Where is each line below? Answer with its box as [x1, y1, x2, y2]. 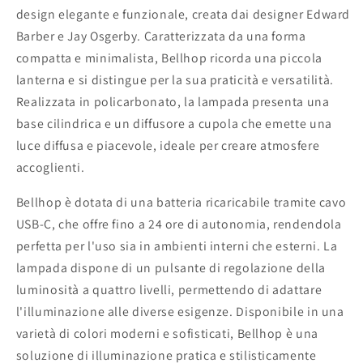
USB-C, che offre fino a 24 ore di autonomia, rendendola [15, 215, 342, 233]
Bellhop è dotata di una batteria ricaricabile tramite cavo [15, 193, 347, 211]
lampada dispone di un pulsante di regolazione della [15, 258, 326, 276]
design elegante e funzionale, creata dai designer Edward [15, 5, 351, 23]
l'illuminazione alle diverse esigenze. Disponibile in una [15, 302, 344, 320]
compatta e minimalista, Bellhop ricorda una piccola [15, 49, 322, 66]
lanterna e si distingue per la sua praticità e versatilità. [15, 70, 334, 88]
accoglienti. [15, 158, 85, 176]
